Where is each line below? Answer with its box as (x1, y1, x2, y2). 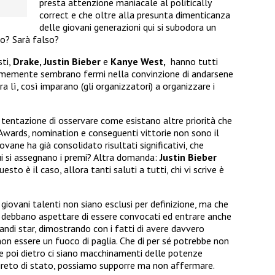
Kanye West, (108, 55, 166, 68)
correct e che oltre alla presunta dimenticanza (39, 9, 230, 21)
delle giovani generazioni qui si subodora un (39, 21, 216, 34)
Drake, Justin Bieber (13, 55, 103, 68)
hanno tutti (166, 55, 218, 68)
